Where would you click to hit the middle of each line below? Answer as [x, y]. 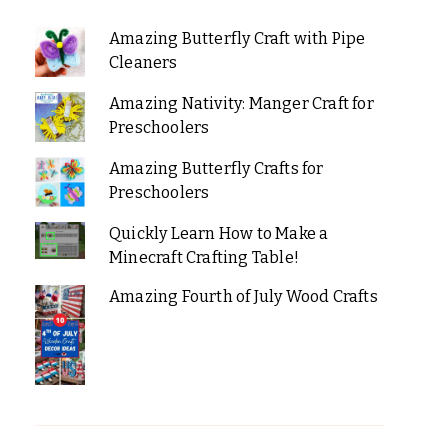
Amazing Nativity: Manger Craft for [241, 103]
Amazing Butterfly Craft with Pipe [237, 38]
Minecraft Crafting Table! [203, 257]
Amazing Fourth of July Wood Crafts [243, 296]
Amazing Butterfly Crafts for [216, 168]
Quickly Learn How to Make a [218, 233]
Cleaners [143, 62]
